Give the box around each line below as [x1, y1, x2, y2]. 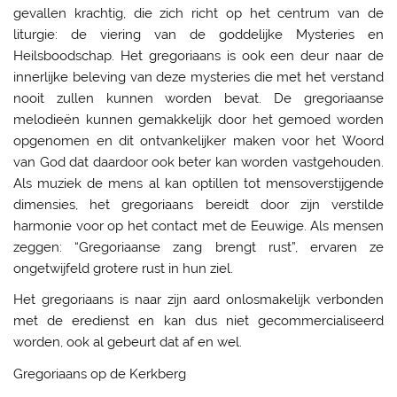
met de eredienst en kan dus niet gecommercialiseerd [13, 313, 384, 330]
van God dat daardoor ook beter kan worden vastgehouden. [13, 153, 384, 170]
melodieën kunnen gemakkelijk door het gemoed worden [13, 111, 384, 128]
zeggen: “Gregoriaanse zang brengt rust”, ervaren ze [13, 238, 384, 255]
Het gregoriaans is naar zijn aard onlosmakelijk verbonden [13, 292, 384, 308]
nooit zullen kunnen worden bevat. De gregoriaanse [13, 90, 384, 106]
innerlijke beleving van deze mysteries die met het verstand [13, 68, 384, 85]
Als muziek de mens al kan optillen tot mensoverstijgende [13, 175, 384, 191]
